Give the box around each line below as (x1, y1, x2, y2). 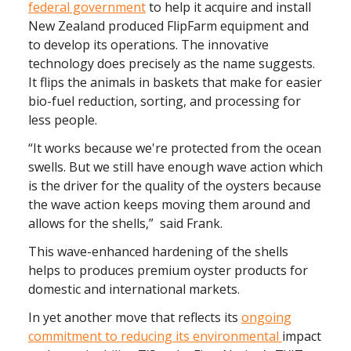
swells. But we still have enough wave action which (28, 158, 323, 175)
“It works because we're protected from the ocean (28, 139, 321, 157)
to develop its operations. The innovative (28, 36, 269, 53)
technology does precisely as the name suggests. (28, 55, 315, 72)
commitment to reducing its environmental (28, 327, 282, 345)
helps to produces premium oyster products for (28, 262, 308, 279)
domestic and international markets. (28, 280, 240, 298)
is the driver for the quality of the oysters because (28, 177, 321, 194)
